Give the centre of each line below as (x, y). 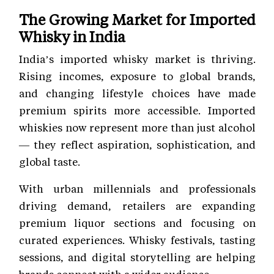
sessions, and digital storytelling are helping (137, 257)
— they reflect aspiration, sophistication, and (137, 144)
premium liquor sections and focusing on (137, 222)
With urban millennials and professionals (137, 188)
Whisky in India (72, 36)
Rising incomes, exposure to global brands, (137, 76)
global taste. (50, 161)
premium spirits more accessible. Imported (137, 110)
